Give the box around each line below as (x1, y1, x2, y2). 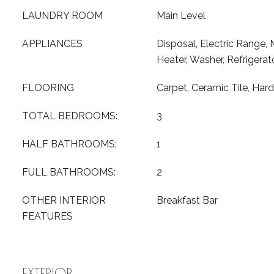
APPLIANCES (22, 38, 83, 50)
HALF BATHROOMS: (22, 138, 117, 150)
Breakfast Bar (157, 194, 218, 206)
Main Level (157, 10, 206, 21)
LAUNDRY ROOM (22, 10, 103, 21)
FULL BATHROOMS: (22, 166, 116, 178)
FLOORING (22, 82, 74, 94)
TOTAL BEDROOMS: (22, 110, 117, 122)
